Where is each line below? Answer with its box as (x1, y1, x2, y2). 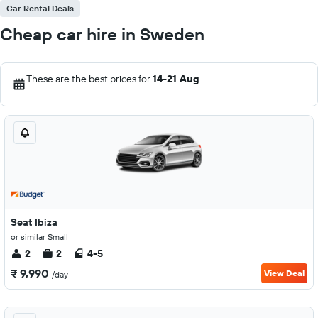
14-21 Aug (153, 72, 199, 85)
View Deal (264, 268, 305, 278)
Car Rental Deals (6, 3, 74, 13)
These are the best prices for (26, 72, 153, 85)
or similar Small (11, 231, 68, 242)
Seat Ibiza (11, 216, 57, 229)
